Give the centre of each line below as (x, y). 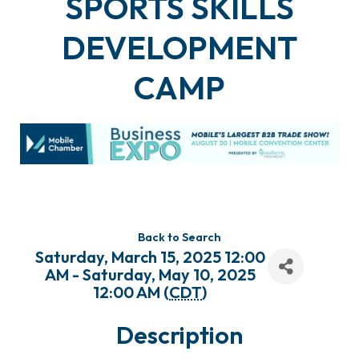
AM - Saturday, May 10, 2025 (150, 275)
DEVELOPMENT (179, 48)
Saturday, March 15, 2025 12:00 (150, 257)
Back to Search (179, 238)
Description (179, 335)
